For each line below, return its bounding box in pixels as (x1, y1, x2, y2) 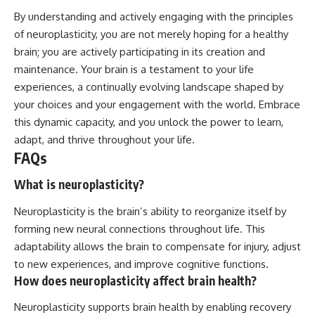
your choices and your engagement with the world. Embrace (14, 97, 300, 111)
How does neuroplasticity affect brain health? (14, 272, 257, 288)
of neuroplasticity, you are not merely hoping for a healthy (14, 27, 288, 41)
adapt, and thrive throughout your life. (14, 132, 195, 146)
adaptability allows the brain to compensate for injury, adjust (14, 239, 301, 253)
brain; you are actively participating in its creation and (14, 44, 265, 58)
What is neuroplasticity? (14, 176, 144, 193)
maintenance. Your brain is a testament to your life (14, 62, 254, 76)
